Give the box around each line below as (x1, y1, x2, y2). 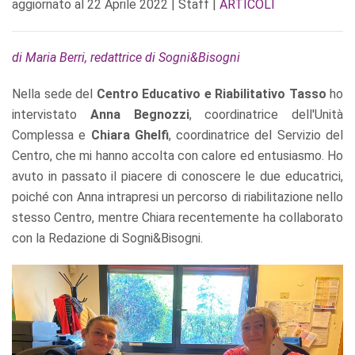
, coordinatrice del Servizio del (168, 128, 344, 143)
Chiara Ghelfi (90, 128, 169, 143)
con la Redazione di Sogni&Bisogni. (12, 231, 203, 246)
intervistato (12, 107, 90, 122)
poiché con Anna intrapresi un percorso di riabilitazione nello (12, 189, 343, 204)
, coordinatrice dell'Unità (189, 107, 343, 122)
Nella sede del (12, 86, 97, 101)
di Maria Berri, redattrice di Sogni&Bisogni (12, 50, 240, 65)
